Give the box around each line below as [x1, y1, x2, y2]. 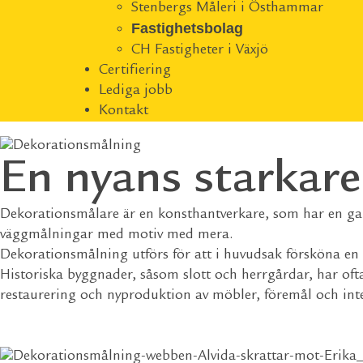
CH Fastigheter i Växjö [131, 41, 268, 59]
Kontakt [99, 102, 148, 120]
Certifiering [99, 62, 171, 79]
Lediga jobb [99, 82, 173, 100]
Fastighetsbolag [131, 20, 243, 36]
